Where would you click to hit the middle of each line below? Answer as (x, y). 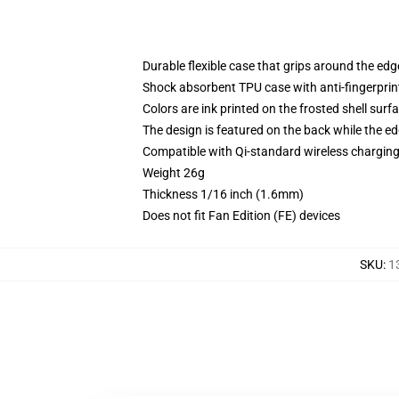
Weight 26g (174, 173)
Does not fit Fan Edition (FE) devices (241, 216)
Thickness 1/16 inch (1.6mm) (223, 194)
